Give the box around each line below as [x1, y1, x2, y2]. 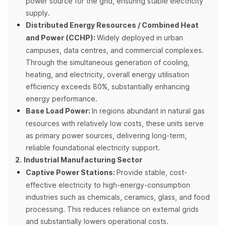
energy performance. [26, 94, 97, 104]
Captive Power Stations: [26, 167, 117, 179]
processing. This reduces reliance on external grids [26, 204, 199, 215]
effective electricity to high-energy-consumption [26, 180, 190, 191]
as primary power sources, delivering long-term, [26, 131, 187, 141]
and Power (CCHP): [26, 33, 97, 44]
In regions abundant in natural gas [92, 106, 205, 117]
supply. [26, 8, 50, 19]
